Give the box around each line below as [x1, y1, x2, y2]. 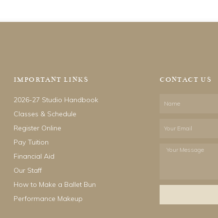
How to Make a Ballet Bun [14, 180, 96, 189]
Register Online [14, 124, 61, 132]
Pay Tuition [14, 138, 49, 146]
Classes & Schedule [14, 109, 76, 118]
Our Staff [14, 166, 42, 175]
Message [159, 157, 187, 164]
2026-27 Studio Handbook [14, 95, 98, 104]
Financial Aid [14, 152, 54, 161]
